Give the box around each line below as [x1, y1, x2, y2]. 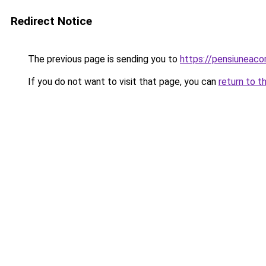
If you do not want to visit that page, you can [26, 76, 218, 87]
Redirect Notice [11, 14, 92, 28]
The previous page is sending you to [26, 53, 180, 65]
